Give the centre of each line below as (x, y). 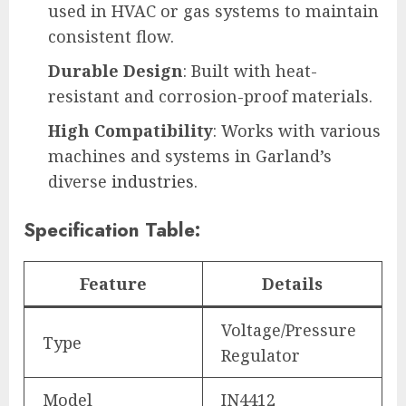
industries (153, 181)
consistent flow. (111, 36)
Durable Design (116, 70)
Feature (113, 283)
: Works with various (297, 130)
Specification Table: (112, 229)
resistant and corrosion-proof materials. (210, 96)
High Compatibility (130, 130)
